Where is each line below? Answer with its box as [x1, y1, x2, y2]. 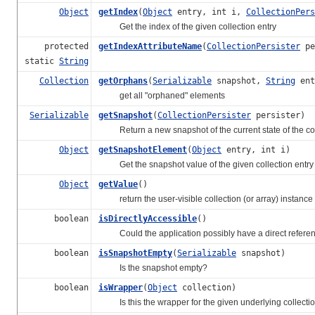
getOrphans [98, 75, 148, 86]
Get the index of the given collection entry [98, 21, 276, 32]
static [25, 56, 59, 66]
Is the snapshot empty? [98, 262, 207, 273]
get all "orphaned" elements [98, 90, 225, 101]
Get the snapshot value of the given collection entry [98, 159, 314, 169]
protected [44, 41, 89, 51]
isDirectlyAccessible [98, 213, 197, 224]
